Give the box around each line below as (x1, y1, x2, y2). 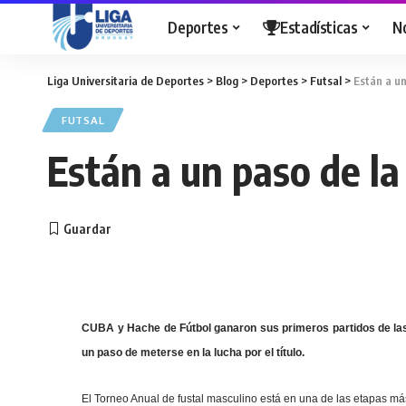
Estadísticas (279, 16, 358, 37)
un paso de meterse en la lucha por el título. (82, 346, 305, 359)
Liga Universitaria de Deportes (47, 73, 204, 88)
